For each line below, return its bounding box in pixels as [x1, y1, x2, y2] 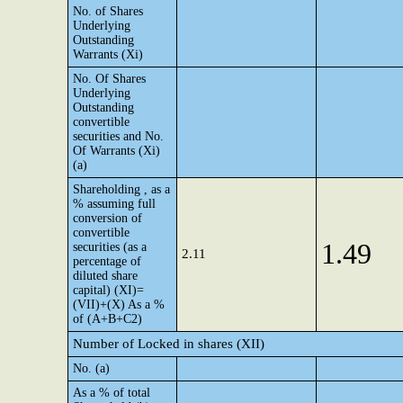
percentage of [73, 255, 141, 268]
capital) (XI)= [73, 283, 144, 297]
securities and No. [73, 130, 164, 143]
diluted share [73, 269, 138, 282]
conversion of [73, 211, 142, 225]
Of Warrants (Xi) [73, 144, 160, 157]
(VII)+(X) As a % [73, 298, 165, 311]
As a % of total [73, 386, 150, 399]
